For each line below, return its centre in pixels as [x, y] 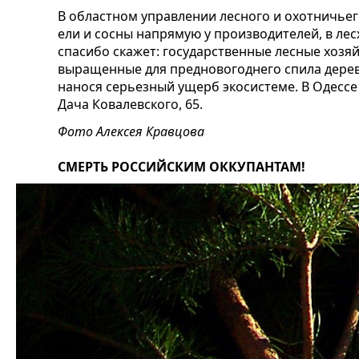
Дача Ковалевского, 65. [132, 104]
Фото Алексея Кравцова [131, 131]
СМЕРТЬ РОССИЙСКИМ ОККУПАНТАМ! [182, 166]
